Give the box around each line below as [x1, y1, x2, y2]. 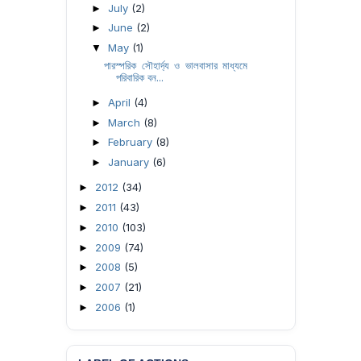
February [107, 135, 156, 149]
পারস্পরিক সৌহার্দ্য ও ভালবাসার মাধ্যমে [104, 58, 247, 72]
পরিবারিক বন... [116, 70, 164, 84]
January [107, 156, 152, 168]
